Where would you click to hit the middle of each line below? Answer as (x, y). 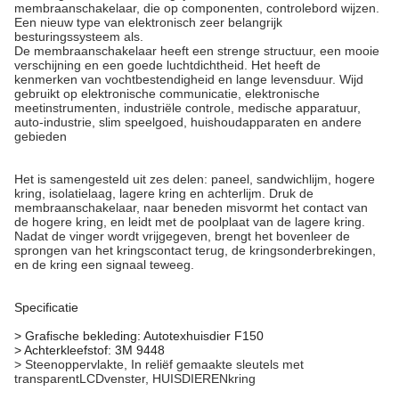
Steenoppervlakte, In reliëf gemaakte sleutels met (164, 364)
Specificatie (46, 307)
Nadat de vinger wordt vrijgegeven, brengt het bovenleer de (182, 236)
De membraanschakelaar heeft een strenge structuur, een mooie (197, 51)
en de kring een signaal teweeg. (104, 265)
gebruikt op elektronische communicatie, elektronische (167, 94)
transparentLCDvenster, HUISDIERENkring (135, 379)
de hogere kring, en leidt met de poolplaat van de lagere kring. (190, 222)
